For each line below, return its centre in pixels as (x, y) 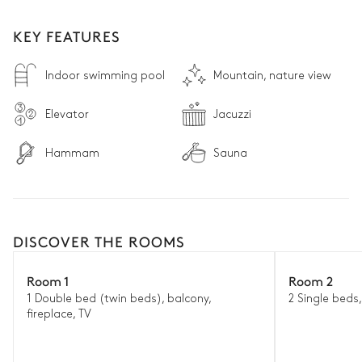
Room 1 (48, 280)
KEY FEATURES (67, 36)
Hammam (72, 153)
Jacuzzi (232, 114)
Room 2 (311, 280)
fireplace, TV (59, 314)
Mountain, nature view (272, 75)
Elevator (67, 114)
